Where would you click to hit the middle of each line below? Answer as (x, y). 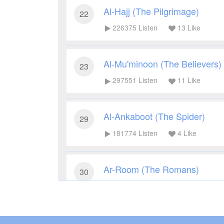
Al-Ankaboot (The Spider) (154, 116)
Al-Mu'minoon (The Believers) (162, 63)
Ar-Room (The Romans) (151, 169)
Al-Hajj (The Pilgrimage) (151, 11)
